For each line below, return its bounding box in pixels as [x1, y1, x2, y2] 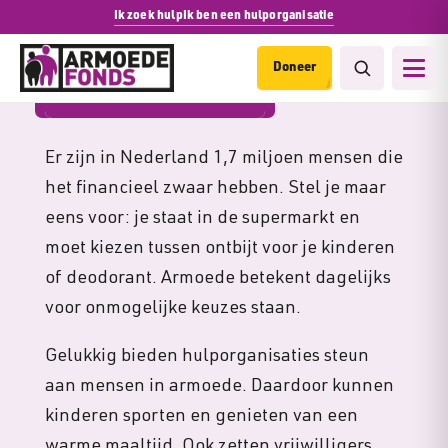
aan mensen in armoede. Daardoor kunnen [44, 378, 394, 396]
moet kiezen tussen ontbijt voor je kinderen [44, 240, 395, 258]
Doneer [273, 61, 316, 75]
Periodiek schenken [44, 83, 265, 111]
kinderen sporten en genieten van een [44, 408, 358, 426]
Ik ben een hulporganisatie [182, 10, 335, 22]
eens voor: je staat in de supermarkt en [44, 210, 360, 228]
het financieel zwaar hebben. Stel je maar [44, 180, 386, 198]
